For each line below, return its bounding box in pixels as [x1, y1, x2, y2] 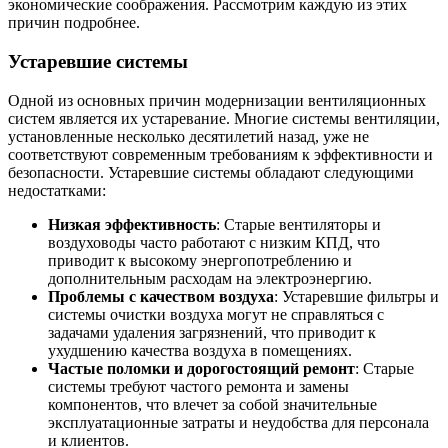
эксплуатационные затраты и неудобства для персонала [48, 413, 429, 431]
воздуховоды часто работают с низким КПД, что [48, 233, 380, 251]
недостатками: [8, 181, 106, 199]
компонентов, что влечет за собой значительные [48, 395, 377, 413]
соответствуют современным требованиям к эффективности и [8, 145, 433, 163]
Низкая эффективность [48, 215, 216, 233]
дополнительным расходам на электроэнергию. [48, 269, 372, 287]
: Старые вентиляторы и [216, 215, 381, 233]
